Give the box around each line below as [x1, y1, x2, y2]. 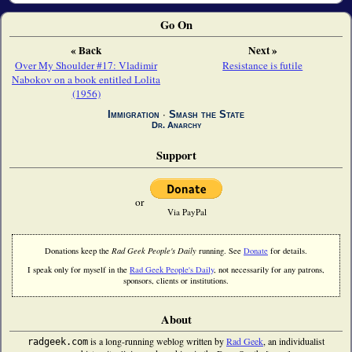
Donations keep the [45, 244, 112, 256]
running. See [196, 244, 244, 256]
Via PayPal [167, 205, 207, 218]
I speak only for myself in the [27, 264, 130, 276]
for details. [268, 244, 307, 256]
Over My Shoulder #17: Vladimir [15, 57, 158, 72]
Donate [244, 244, 268, 256]
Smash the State [169, 108, 244, 121]
